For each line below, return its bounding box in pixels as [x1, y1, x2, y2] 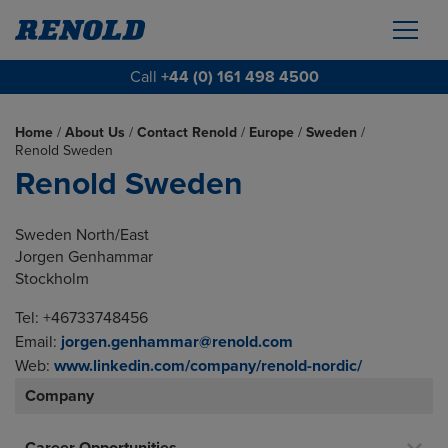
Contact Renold [137, 124, 237, 141]
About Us [65, 124, 125, 141]
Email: [15, 332, 61, 352]
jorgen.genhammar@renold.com [61, 332, 293, 352]
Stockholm [15, 269, 89, 289]
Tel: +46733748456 [15, 308, 148, 328]
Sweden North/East [15, 225, 149, 245]
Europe [249, 124, 294, 141]
